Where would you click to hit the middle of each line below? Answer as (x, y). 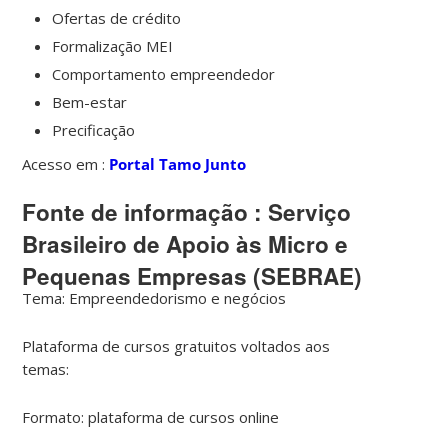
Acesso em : (66, 163)
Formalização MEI (113, 45)
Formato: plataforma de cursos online (151, 416)
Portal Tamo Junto (178, 163)
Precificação (94, 129)
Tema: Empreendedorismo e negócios (154, 297)
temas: (48, 368)
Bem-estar (90, 101)
